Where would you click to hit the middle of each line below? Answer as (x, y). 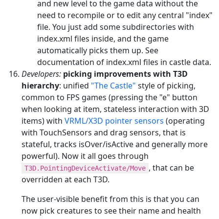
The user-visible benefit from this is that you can (110, 199)
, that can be (171, 167)
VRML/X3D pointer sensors (114, 120)
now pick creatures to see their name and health (111, 210)
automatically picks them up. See (98, 50)
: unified (75, 85)
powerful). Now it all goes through (85, 156)
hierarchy (40, 85)
